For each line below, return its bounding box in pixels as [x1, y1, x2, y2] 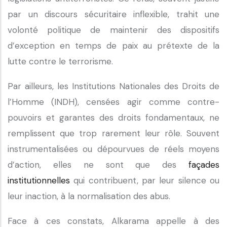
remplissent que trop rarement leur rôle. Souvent [8, 128, 219, 139]
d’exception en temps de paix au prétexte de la [8, 40, 219, 51]
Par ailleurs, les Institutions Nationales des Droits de [8, 81, 219, 92]
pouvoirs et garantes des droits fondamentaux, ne [8, 112, 219, 123]
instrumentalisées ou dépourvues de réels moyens [8, 143, 219, 155]
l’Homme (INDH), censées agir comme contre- [8, 96, 219, 107]
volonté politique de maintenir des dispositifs [8, 24, 219, 35]
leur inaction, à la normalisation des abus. [8, 191, 173, 202]
